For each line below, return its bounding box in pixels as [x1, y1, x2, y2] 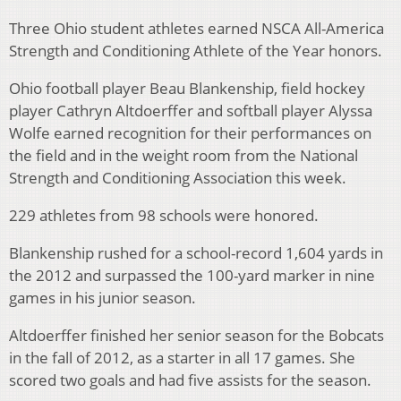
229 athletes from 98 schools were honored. [9, 205, 322, 226]
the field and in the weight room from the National [9, 145, 358, 166]
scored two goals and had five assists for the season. [9, 370, 375, 391]
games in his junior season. [9, 287, 196, 309]
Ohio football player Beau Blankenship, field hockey [9, 78, 365, 99]
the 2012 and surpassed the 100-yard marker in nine [9, 265, 375, 286]
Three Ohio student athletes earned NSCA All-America [9, 18, 384, 39]
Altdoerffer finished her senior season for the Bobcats [9, 325, 384, 346]
